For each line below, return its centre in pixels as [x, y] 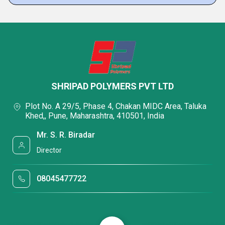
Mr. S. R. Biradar [66, 135]
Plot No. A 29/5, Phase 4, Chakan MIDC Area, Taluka [116, 106]
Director [49, 150]
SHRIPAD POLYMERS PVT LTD [113, 86]
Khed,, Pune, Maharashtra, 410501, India [95, 116]
